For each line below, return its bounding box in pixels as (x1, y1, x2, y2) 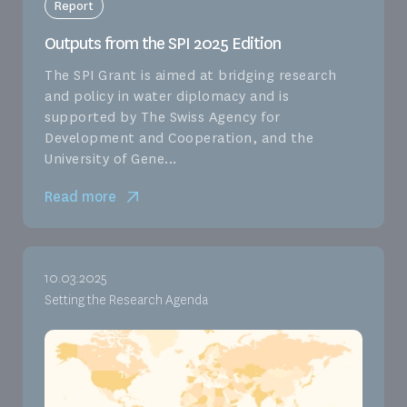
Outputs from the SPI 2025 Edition (45, 32, 281, 55)
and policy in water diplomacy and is (45, 86, 289, 105)
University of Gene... (45, 149, 177, 168)
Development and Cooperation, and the (45, 128, 313, 147)
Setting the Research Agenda (45, 291, 208, 309)
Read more (45, 186, 116, 206)
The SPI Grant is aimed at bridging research (45, 65, 337, 84)
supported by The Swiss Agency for (45, 107, 281, 126)
